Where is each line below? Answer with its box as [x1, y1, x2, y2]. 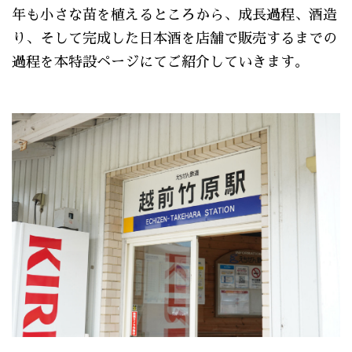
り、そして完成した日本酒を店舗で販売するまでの [12, 31, 337, 46]
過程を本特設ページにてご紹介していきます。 [12, 54, 309, 69]
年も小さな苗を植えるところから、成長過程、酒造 [12, 7, 337, 22]
